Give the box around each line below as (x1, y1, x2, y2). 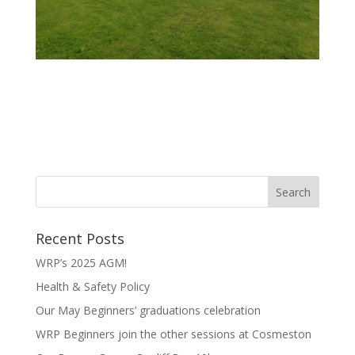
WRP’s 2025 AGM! (35, 254, 127, 270)
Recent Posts (35, 228, 124, 248)
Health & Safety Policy (35, 278, 150, 294)
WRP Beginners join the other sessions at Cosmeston (35, 326, 311, 342)
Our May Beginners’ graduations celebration (35, 302, 261, 318)
